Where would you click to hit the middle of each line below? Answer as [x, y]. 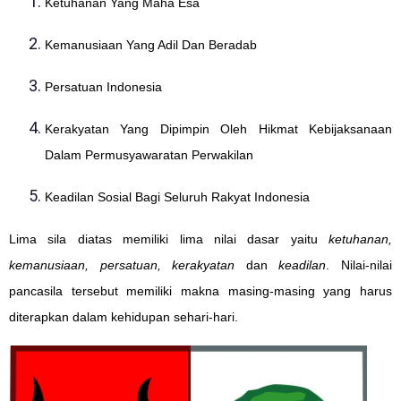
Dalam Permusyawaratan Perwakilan [149, 154]
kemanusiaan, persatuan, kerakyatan [128, 264]
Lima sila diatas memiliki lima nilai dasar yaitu [169, 239]
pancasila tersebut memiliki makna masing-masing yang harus [200, 290]
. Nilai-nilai [359, 264]
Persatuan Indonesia [103, 86]
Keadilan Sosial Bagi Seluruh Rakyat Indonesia [177, 196]
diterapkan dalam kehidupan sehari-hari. [124, 316]
